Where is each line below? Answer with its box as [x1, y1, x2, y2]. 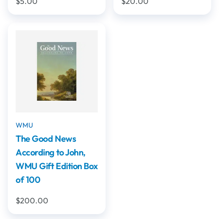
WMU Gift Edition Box [16, 160, 98, 172]
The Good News [16, 133, 76, 144]
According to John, [16, 147, 86, 158]
